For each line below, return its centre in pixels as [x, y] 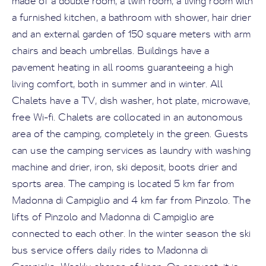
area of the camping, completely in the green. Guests [130, 134]
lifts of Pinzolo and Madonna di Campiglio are [113, 217]
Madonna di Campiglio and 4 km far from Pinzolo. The [131, 200]
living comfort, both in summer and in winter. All [117, 84]
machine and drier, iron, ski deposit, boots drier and [125, 167]
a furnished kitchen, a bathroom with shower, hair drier [132, 18]
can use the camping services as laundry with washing [132, 151]
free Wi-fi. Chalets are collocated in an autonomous [128, 117]
